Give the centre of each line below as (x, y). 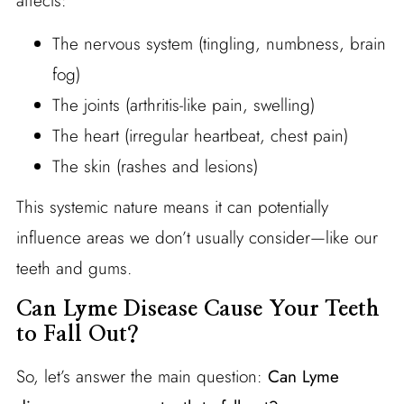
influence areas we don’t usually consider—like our (197, 237)
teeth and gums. (73, 268)
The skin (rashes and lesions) (155, 166)
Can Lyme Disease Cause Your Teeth (197, 309)
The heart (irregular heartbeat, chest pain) (200, 135)
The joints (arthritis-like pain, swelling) (183, 105)
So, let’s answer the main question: (142, 376)
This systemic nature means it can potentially (172, 207)
